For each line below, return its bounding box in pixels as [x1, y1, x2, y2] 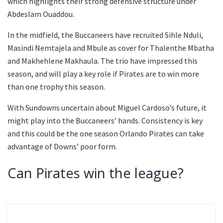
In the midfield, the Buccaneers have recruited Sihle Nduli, [7, 30, 203, 40]
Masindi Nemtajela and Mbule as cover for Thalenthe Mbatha [7, 43, 214, 53]
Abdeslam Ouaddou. [7, 9, 74, 19]
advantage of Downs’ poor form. [7, 141, 117, 152]
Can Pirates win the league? [7, 163, 184, 182]
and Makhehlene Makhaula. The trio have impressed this [7, 56, 198, 66]
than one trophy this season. [7, 82, 105, 92]
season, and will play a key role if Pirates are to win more [7, 69, 199, 79]
